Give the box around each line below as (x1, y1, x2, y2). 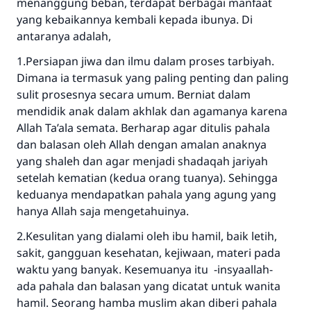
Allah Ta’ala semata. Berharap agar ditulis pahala (17, 120, 270, 135)
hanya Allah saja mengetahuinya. (17, 203, 189, 219)
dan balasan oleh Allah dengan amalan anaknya (17, 137, 267, 152)
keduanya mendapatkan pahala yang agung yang (17, 187, 276, 202)
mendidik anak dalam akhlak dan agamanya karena (17, 103, 287, 119)
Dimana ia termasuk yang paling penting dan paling (17, 70, 289, 85)
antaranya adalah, (17, 28, 111, 44)
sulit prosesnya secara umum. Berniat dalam (17, 87, 251, 102)
